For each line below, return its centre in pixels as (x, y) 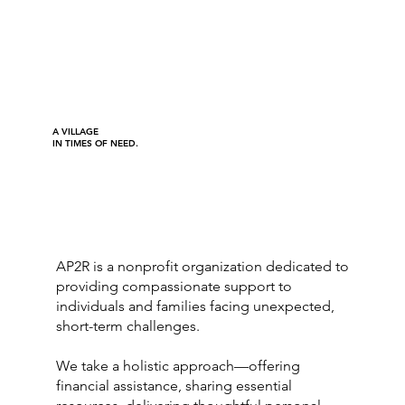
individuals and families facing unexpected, (196, 306)
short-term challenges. (128, 325)
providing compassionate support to (174, 286)
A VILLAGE (77, 132)
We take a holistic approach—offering (179, 365)
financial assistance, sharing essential (174, 385)
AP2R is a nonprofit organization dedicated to (203, 266)
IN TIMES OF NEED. (96, 144)
